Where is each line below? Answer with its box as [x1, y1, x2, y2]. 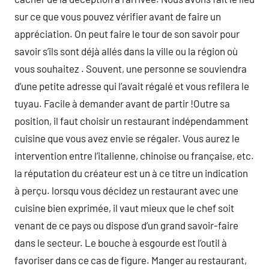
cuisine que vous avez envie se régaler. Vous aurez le [14, 132, 240, 144]
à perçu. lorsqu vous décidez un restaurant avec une [14, 184, 238, 196]
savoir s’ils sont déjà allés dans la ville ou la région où [14, 45, 238, 57]
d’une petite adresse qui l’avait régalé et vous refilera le [14, 80, 249, 92]
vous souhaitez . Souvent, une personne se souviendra [14, 62, 247, 74]
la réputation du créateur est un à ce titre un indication [14, 167, 248, 179]
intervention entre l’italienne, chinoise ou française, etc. [14, 150, 254, 162]
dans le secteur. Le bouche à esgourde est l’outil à [14, 237, 227, 249]
